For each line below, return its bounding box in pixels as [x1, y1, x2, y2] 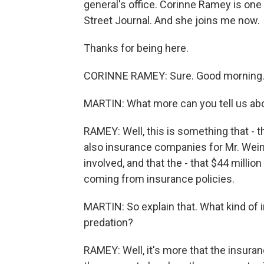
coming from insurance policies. [84, 173, 235, 185]
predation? [84, 216, 133, 229]
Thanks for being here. [84, 42, 189, 54]
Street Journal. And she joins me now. [84, 14, 260, 27]
